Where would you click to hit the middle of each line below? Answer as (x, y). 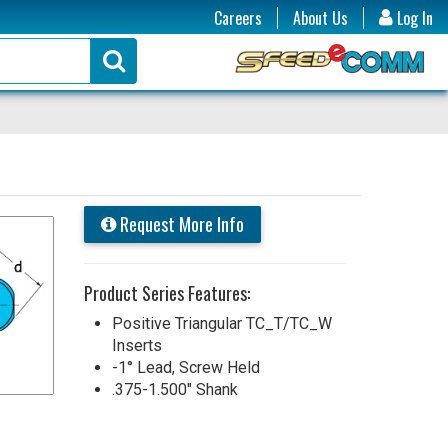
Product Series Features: (166, 292)
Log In (413, 18)
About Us (320, 18)
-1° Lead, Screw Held (185, 367)
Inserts (136, 345)
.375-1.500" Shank (174, 389)
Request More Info (179, 223)
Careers (238, 18)
